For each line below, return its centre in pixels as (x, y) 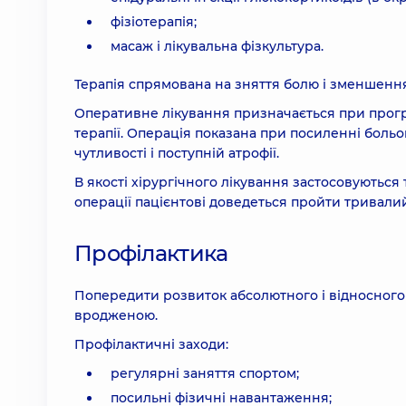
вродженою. (116, 315)
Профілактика (151, 253)
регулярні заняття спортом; (205, 373)
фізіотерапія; (154, 22)
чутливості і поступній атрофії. (177, 153)
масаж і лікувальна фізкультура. (217, 46)
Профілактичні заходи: (151, 344)
